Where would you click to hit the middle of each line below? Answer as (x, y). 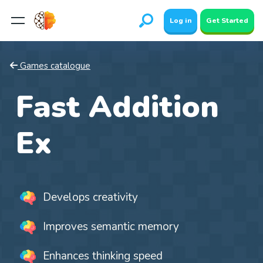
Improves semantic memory (109, 227)
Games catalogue (55, 66)
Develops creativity (89, 197)
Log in (181, 21)
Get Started (227, 21)
